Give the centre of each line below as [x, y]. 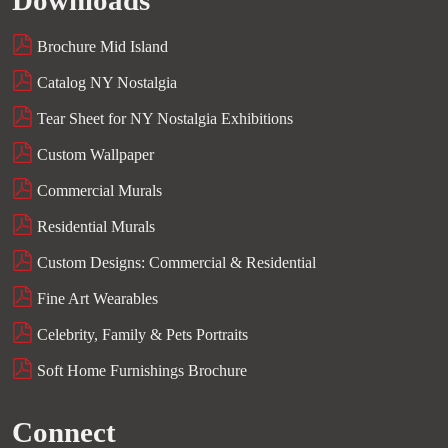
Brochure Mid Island [100, 47]
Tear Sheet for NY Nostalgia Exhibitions [162, 119]
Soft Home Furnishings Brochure [139, 371]
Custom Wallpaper [93, 155]
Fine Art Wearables [95, 299]
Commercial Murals [97, 191]
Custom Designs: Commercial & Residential [174, 263]
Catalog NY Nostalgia [104, 83]
